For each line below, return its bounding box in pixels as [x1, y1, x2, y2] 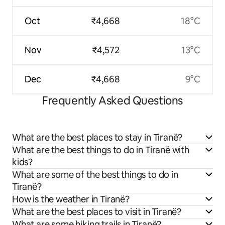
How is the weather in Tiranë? [12, 193, 130, 205]
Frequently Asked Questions [42, 93, 183, 108]
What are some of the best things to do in [12, 168, 178, 180]
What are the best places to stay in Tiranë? [12, 131, 183, 143]
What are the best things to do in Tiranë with [12, 144, 189, 156]
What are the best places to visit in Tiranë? [12, 205, 182, 217]
